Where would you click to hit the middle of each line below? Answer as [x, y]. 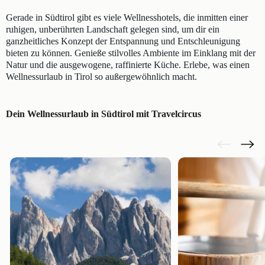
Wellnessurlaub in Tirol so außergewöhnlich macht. [101, 77]
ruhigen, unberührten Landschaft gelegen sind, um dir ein [113, 29]
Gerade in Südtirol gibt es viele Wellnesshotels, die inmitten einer [127, 17]
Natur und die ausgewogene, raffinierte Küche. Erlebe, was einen [128, 65]
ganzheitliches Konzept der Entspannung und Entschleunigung [123, 41]
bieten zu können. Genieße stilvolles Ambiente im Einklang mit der [131, 53]
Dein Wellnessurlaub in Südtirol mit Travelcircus [104, 114]
